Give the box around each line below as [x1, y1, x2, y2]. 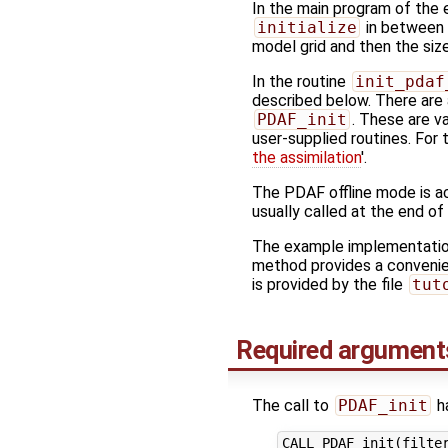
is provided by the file [252, 274, 407, 294]
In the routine [252, 71, 350, 91]
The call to [252, 395, 333, 415]
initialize [256, 17, 357, 37]
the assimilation [252, 147, 361, 167]
